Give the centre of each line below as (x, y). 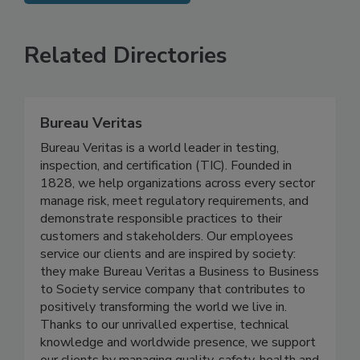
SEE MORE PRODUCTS (107, 21)
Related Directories (126, 89)
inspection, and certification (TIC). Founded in (166, 199)
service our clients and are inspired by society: (168, 287)
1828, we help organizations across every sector (178, 217)
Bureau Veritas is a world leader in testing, (160, 181)
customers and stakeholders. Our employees (167, 270)
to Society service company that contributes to (173, 323)
